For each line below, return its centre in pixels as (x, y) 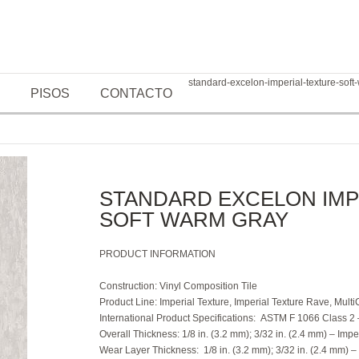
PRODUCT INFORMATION (157, 254)
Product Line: (128, 302)
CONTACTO (136, 93)
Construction (127, 286)
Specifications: (225, 318)
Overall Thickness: (141, 334)
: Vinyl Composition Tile (206, 286)
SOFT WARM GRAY (194, 220)
